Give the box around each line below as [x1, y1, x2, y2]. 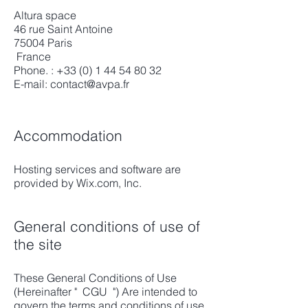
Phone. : [14, 63, 56, 77]
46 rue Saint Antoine [14, 22, 113, 36]
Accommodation [14, 126, 122, 144]
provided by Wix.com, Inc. [14, 176, 142, 190]
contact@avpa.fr [50, 77, 129, 91]
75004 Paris [14, 36, 72, 49]
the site [14, 235, 62, 253]
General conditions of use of [14, 217, 200, 235]
